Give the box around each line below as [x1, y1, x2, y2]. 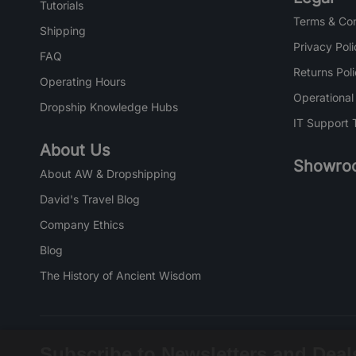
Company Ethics [40, 218, 124, 231]
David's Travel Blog [40, 192, 140, 206]
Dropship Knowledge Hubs [40, 100, 178, 114]
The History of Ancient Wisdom [40, 269, 201, 282]
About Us [40, 141, 110, 160]
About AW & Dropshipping [40, 167, 176, 180]
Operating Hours [40, 75, 126, 88]
